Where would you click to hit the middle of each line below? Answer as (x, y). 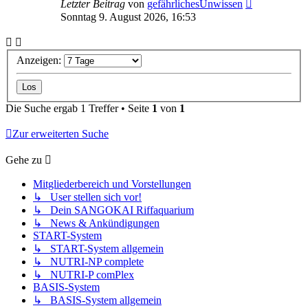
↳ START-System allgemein (98, 249)
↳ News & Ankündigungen (96, 223)
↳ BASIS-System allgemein (97, 300)
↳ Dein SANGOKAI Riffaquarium (113, 210)
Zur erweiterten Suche (60, 134)
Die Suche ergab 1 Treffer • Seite (79, 109)
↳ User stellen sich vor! (87, 197)
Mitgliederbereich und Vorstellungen (112, 184)
